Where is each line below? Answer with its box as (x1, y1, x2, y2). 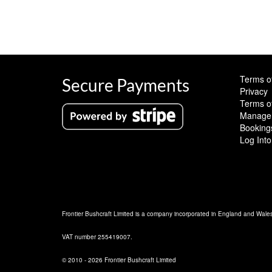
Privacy (239, 85, 268, 98)
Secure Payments (62, 75, 189, 96)
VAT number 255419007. (62, 233, 132, 242)
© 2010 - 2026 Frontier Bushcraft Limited (62, 256, 176, 265)
